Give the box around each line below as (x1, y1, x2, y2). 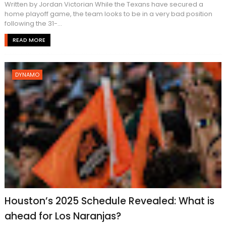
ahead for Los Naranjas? (4, 209, 121, 223)
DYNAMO (15, 71, 39, 79)
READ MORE (12, 36, 45, 44)
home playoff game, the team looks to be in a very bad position (4, 9, 212, 19)
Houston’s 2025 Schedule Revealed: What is (4, 194, 214, 208)
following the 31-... (4, 19, 62, 28)
